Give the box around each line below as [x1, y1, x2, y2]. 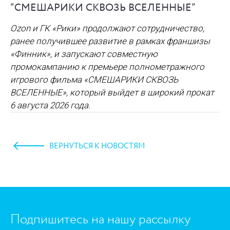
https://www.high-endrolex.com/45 [11, 146, 143, 157]
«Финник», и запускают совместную [10, 48, 158, 59]
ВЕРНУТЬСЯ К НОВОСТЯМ [49, 140, 145, 152]
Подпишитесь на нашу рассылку [10, 210, 190, 229]
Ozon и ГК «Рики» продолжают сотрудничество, [10, 23, 204, 33]
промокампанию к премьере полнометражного [10, 61, 204, 72]
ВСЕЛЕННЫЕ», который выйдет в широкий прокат [10, 87, 214, 98]
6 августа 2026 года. [10, 100, 90, 110]
